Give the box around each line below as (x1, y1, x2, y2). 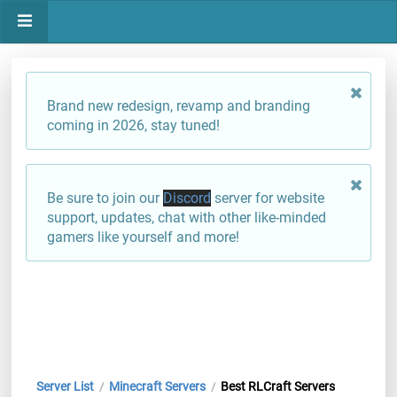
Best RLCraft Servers (220, 379, 335, 394)
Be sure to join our (47, 190, 163, 206)
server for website (211, 190, 324, 206)
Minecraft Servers (108, 379, 206, 394)
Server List (35, 379, 94, 394)
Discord (163, 190, 211, 206)
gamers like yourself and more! (47, 229, 239, 245)
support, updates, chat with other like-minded (47, 209, 326, 226)
